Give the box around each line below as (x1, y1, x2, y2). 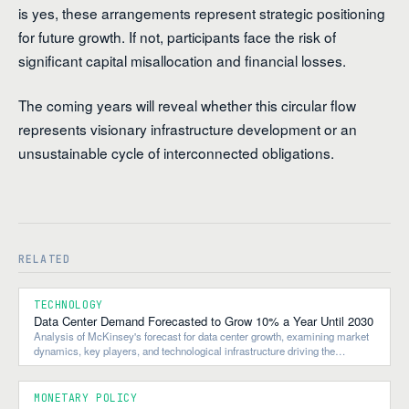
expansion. (34, 358, 83, 373)
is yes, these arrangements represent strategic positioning (18, 2, 385, 23)
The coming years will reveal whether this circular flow (18, 95, 356, 116)
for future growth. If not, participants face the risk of (18, 26, 336, 47)
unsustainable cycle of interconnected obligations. (18, 142, 334, 163)
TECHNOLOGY (34, 298, 103, 312)
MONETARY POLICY (34, 391, 138, 405)
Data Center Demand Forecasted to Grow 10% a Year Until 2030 (34, 312, 373, 330)
